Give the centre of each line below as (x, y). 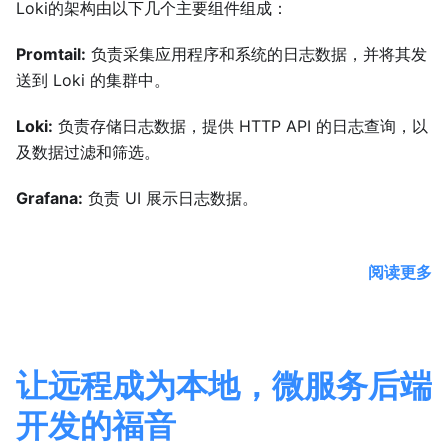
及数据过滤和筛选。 (88, 152)
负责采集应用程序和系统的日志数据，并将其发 (256, 54)
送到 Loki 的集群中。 (93, 80)
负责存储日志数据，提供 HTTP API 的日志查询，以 (240, 126)
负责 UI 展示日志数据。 (170, 198)
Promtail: (51, 54)
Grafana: (49, 198)
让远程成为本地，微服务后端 (224, 385)
